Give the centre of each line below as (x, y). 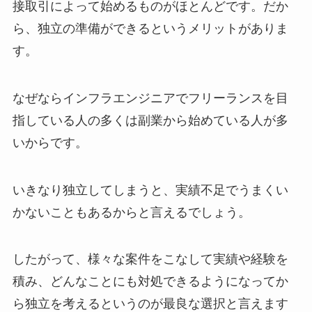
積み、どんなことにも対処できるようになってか (150, 282)
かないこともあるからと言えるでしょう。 (131, 212)
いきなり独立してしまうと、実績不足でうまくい (150, 190)
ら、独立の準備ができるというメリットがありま (150, 28)
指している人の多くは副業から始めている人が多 (150, 120)
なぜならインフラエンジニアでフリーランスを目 (150, 98)
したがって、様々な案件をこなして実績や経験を (150, 259)
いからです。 (50, 142)
